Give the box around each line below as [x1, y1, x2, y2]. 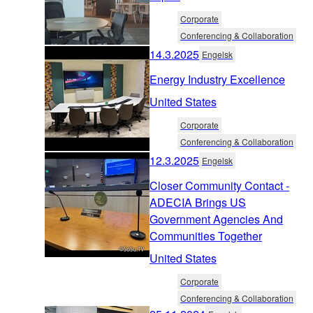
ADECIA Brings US [150, 194, 246, 210]
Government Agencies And [150, 210, 283, 227]
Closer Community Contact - [150, 177, 289, 194]
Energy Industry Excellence [150, 71, 285, 87]
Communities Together [150, 227, 262, 244]
